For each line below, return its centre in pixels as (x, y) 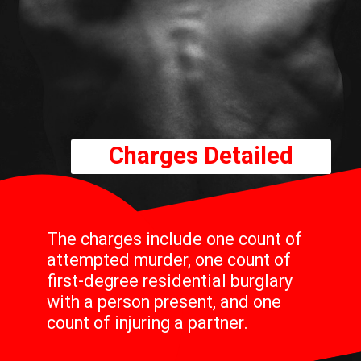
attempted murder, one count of (168, 260)
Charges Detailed (201, 156)
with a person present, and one (164, 302)
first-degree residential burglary (169, 281)
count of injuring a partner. (147, 323)
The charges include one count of (174, 239)
